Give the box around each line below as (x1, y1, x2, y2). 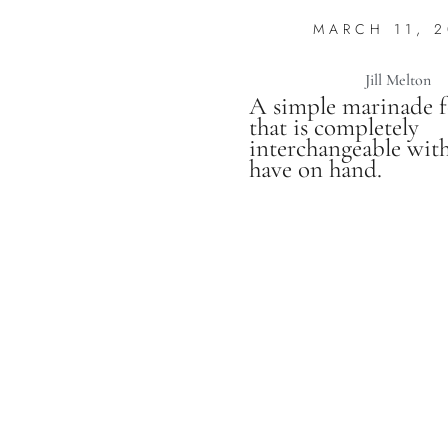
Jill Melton (365, 70, 432, 90)
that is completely (249, 112, 420, 142)
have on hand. (249, 154, 383, 184)
